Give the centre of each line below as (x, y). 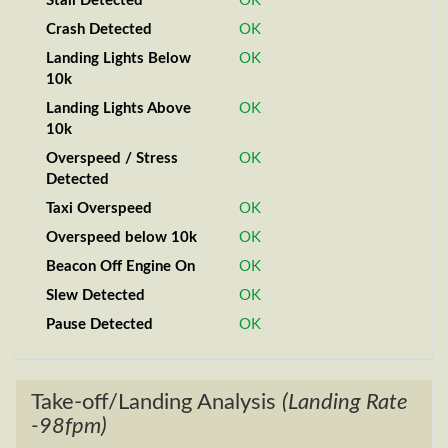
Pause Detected (99, 324)
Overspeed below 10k (121, 237)
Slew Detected (95, 295)
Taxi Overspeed (99, 208)
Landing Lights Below (118, 58)
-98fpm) (69, 426)
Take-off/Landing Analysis (156, 402)
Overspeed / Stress (112, 158)
